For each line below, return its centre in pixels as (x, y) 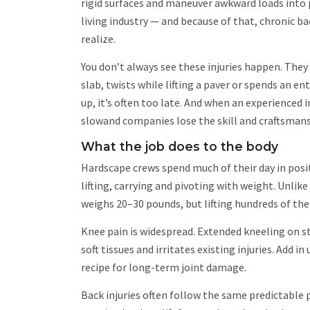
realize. (99, 39)
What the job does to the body (181, 146)
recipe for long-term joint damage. (165, 267)
